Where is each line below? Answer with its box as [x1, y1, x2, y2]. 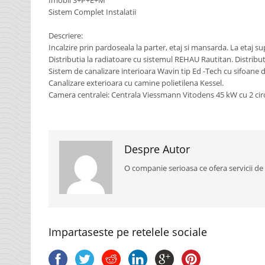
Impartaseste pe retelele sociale [49, 225, 207, 239]
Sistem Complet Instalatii [49, 7, 136, 17]
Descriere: [49, 30, 83, 41]
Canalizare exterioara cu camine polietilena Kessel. [49, 77, 224, 88]
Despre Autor [124, 142, 190, 156]
